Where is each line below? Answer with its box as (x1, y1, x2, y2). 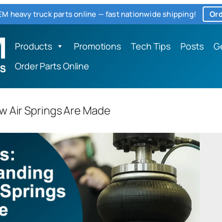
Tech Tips (131, 40, 171, 53)
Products (14, 40, 53, 53)
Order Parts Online (14, 60, 90, 72)
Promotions (74, 40, 121, 53)
